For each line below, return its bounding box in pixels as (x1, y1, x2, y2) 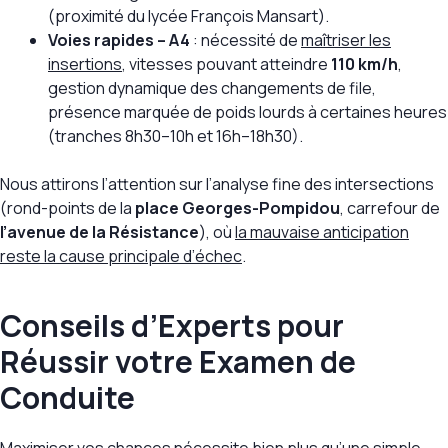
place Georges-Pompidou (135, 197, 340, 220)
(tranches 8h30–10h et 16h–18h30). (48, 125, 303, 148)
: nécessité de (190, 29, 301, 52)
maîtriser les (301, 29, 391, 52)
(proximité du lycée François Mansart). (48, 5, 329, 28)
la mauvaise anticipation (235, 221, 409, 244)
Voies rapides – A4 (48, 29, 190, 52)
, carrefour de (340, 197, 440, 220)
